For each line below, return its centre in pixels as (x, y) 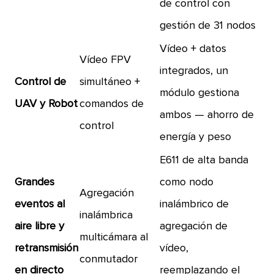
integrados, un (194, 71)
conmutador (109, 259)
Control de (41, 82)
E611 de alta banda (204, 160)
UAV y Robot (46, 104)
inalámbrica (106, 215)
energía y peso (196, 137)
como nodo (187, 182)
